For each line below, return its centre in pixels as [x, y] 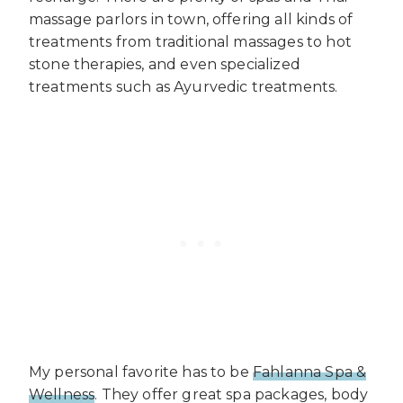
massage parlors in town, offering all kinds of [191, 20]
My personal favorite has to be [141, 372]
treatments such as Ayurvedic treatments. [184, 87]
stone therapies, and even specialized [165, 65]
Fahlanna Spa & [309, 372]
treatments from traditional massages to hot [190, 42]
